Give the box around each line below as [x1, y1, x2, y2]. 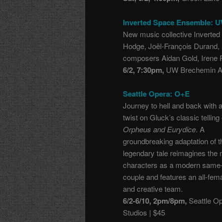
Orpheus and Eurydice [123, 124, 196, 135]
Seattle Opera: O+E [123, 88, 190, 100]
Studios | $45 [123, 207, 165, 218]
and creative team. [123, 183, 183, 194]
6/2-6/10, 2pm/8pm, [123, 195, 187, 207]
